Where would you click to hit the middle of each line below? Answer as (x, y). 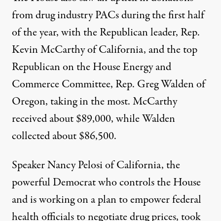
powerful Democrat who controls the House (106, 183)
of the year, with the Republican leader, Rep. (106, 33)
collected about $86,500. (64, 136)
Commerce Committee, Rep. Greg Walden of (109, 85)
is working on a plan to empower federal (116, 200)
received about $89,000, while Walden (93, 119)
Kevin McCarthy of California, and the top (105, 50)
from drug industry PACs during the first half (108, 16)
